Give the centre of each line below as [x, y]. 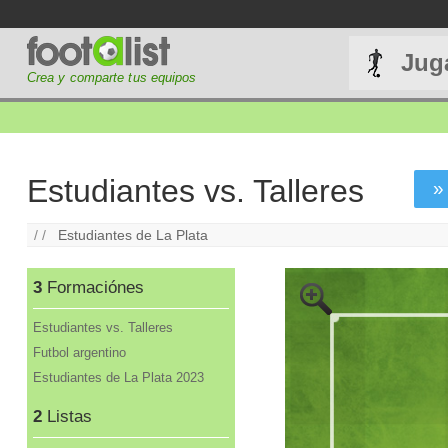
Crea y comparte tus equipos [111, 77]
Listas [67, 417]
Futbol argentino [80, 353]
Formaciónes [93, 288]
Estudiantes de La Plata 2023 [119, 378]
